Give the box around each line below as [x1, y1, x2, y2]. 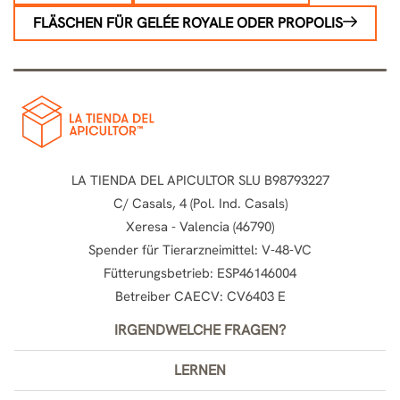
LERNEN [174, 360, 226, 379]
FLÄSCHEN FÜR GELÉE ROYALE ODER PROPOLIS [33, 12, 343, 32]
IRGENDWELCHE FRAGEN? [114, 320, 286, 339]
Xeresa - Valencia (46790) [126, 217, 274, 236]
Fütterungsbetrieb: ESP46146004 [104, 263, 296, 282]
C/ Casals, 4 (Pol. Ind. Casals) [112, 194, 287, 212]
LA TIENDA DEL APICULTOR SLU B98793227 [71, 171, 329, 189]
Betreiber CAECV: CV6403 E [114, 287, 286, 305]
